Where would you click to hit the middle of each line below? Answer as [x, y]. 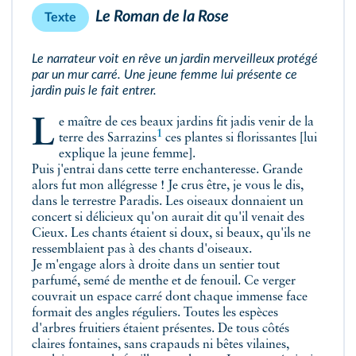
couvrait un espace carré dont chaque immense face [170, 297]
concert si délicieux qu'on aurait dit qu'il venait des [168, 218]
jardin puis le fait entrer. [94, 91]
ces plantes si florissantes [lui [239, 138]
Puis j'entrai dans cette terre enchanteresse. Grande [167, 170]
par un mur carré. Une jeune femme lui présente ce [164, 75]
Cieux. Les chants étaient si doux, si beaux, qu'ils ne [171, 234]
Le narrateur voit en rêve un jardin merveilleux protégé [175, 59]
